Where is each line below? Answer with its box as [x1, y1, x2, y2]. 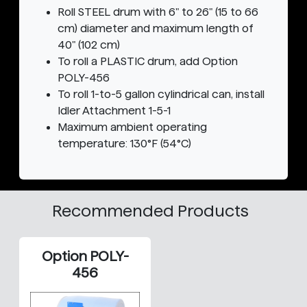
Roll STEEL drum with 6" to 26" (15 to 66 [58, 6, 258, 19]
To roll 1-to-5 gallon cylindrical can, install [58, 88, 265, 101]
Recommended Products [52, 202, 249, 220]
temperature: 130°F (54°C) [58, 138, 191, 150]
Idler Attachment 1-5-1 [58, 105, 171, 117]
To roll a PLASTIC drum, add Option [58, 56, 238, 68]
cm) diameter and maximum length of [58, 23, 254, 35]
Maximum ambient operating [58, 121, 207, 134]
